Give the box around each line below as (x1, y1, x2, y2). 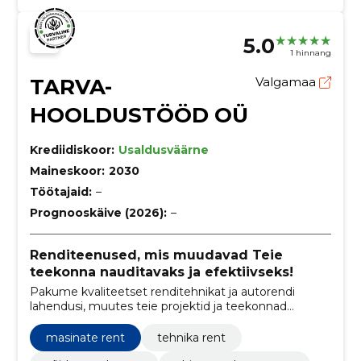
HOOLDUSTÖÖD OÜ (29, 102, 248, 129)
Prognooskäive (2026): (29, 205, 167, 221)
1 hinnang (290, 47, 332, 58)
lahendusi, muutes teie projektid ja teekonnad (29, 299, 287, 314)
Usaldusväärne (118, 143, 209, 158)
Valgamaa (255, 74, 320, 90)
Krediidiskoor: (29, 143, 114, 158)
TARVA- (29, 74, 112, 101)
